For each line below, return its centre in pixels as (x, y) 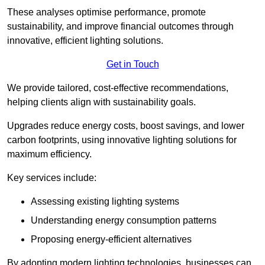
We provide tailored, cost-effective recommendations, (118, 88)
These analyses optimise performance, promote (106, 12)
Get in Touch (132, 64)
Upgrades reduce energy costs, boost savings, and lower (126, 126)
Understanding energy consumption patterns (124, 221)
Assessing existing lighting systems (105, 202)
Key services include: (52, 178)
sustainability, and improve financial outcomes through (120, 27)
